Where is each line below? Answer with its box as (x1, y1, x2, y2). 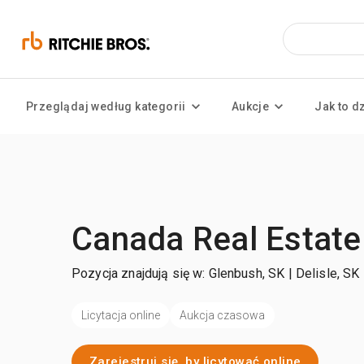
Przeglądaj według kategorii (26, 100, 186, 113)
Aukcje (231, 100, 270, 113)
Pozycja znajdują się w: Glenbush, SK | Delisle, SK (71, 266, 360, 281)
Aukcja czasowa (180, 308, 265, 322)
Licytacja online (81, 308, 160, 322)
